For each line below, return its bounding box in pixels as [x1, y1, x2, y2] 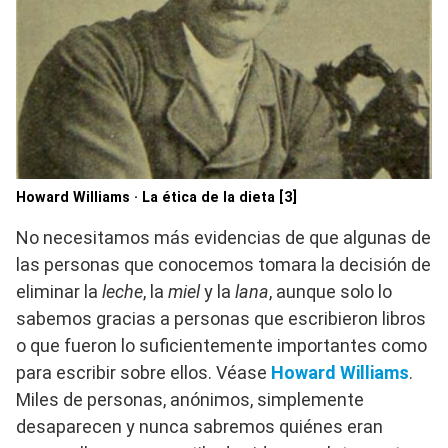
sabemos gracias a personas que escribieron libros [16, 308, 426, 330]
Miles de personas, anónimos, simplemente [16, 389, 364, 411]
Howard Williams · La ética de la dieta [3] [16, 189, 297, 207]
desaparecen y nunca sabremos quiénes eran [16, 416, 383, 438]
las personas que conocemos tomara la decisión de [16, 254, 431, 276]
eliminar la [16, 281, 102, 303]
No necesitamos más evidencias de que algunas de [16, 227, 431, 249]
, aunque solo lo [269, 281, 392, 303]
